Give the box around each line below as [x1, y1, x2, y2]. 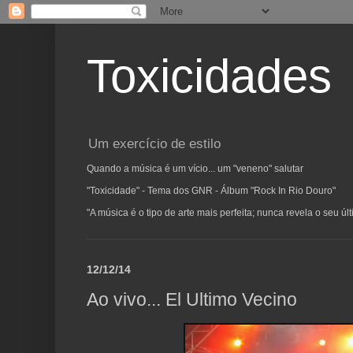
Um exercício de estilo [88, 136, 221, 152]
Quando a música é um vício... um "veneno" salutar [87, 163, 303, 175]
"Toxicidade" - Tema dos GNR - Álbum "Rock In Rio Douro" [87, 185, 336, 197]
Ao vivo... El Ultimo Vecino [87, 288, 297, 310]
